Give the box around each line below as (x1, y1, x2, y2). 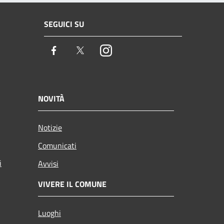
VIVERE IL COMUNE (38, 177, 106, 190)
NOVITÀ (38, 92, 64, 104)
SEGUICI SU (44, 18, 84, 30)
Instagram (111, 44, 149, 58)
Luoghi (38, 206, 61, 219)
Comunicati (38, 139, 76, 151)
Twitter (85, 44, 112, 58)
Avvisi (38, 157, 58, 169)
